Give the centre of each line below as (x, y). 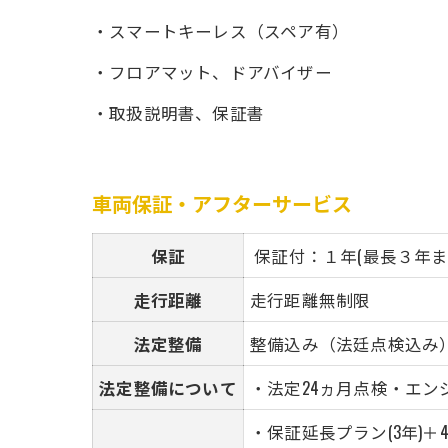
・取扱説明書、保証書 (178, 112)
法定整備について (168, 387)
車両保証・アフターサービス (222, 203)
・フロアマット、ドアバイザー (212, 71)
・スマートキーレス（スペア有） (220, 30)
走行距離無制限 (310, 299)
